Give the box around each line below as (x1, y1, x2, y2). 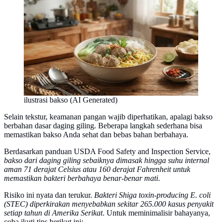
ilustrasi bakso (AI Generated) (24, 95, 117, 104)
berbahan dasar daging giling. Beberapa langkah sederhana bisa (4, 121, 202, 130)
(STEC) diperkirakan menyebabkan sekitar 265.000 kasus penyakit (4, 199, 214, 208)
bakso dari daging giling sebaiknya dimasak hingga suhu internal (4, 156, 209, 165)
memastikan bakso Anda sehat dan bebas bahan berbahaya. (4, 130, 188, 139)
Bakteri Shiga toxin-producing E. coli (94, 190, 211, 199)
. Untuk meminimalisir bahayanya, (103, 208, 210, 217)
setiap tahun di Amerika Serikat (4, 208, 103, 217)
